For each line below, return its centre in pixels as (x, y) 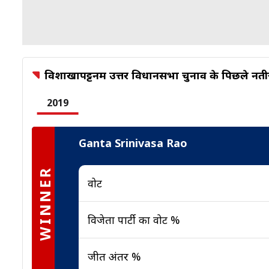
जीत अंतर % (114, 256)
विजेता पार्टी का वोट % (134, 220)
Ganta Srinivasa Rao (133, 143)
